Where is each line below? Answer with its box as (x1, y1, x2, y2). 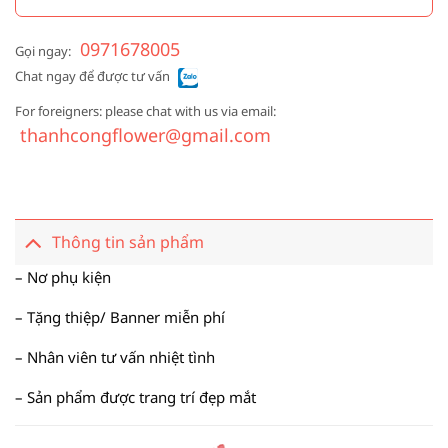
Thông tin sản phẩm (51, 231, 204, 254)
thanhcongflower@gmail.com (20, 123, 271, 148)
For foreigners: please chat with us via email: (15, 102, 276, 121)
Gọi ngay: (15, 42, 71, 61)
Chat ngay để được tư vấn (15, 67, 170, 86)
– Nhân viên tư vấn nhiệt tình (15, 346, 215, 367)
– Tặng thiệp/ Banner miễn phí (15, 306, 225, 327)
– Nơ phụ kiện (15, 266, 111, 287)
